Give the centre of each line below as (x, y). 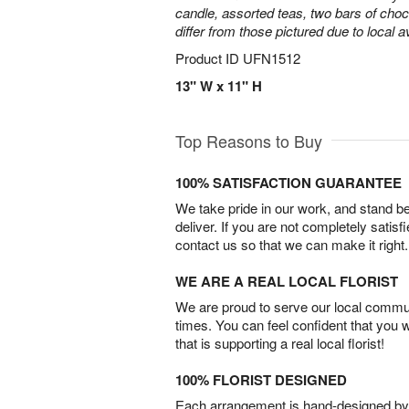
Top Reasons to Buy (249, 141)
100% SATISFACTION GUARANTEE (288, 183)
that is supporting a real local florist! (280, 343)
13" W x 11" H (219, 86)
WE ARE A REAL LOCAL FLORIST (287, 281)
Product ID (209, 58)
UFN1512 (272, 58)
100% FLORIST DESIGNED (261, 380)
